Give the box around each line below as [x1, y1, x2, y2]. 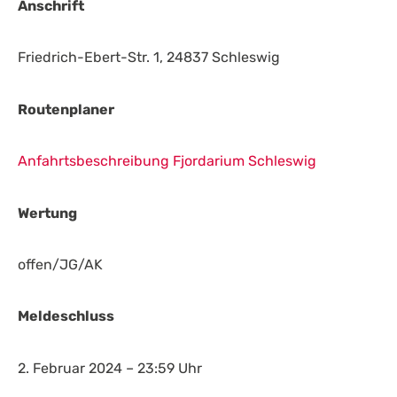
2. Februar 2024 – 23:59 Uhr [18, 359, 202, 377]
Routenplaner [18, 100, 114, 118]
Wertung [18, 204, 77, 222]
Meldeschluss [18, 307, 114, 325]
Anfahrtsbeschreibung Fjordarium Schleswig [18, 152, 316, 170]
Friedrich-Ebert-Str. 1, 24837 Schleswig [18, 49, 280, 66]
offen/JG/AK [18, 255, 103, 273]
